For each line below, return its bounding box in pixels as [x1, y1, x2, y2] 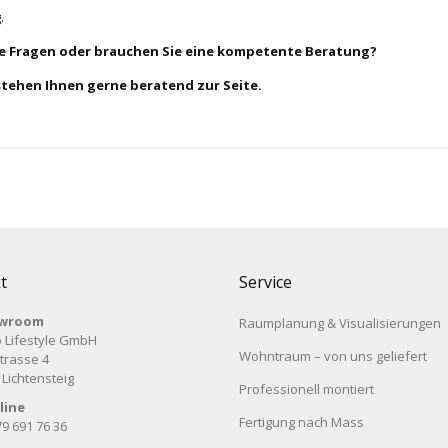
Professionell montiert [239, 380, 374, 399]
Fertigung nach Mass [239, 413, 364, 432]
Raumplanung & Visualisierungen [239, 314, 441, 333]
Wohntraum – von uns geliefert [239, 347, 427, 366]
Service [239, 271, 292, 294]
